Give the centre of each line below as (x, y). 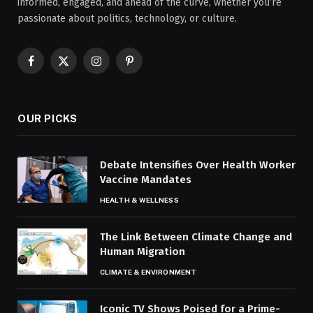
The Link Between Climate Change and (196, 236)
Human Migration (143, 251)
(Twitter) (81, 82)
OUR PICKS (48, 118)
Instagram (118, 67)
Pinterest (149, 67)
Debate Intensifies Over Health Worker (198, 165)
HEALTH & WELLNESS (139, 199)
